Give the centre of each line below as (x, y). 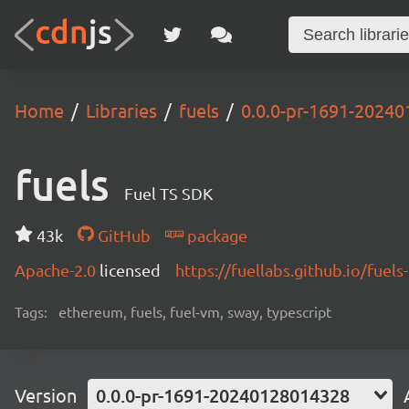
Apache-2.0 (57, 270)
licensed (130, 270)
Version (46, 395)
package (215, 235)
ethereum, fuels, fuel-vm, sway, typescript (195, 311)
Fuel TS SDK (168, 193)
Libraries (121, 110)
